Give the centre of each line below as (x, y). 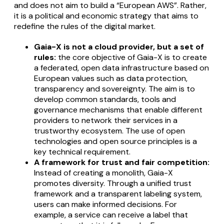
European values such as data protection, (111, 78)
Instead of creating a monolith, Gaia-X (103, 173)
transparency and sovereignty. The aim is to (114, 89)
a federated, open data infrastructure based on (121, 68)
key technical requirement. (82, 152)
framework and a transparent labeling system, (118, 194)
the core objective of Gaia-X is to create (131, 57)
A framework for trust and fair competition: (122, 162)
